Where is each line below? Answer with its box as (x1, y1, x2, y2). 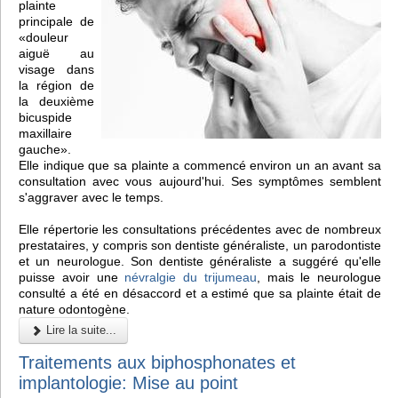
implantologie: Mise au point (19, 372, 238, 393)
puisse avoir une (19, 269, 125, 284)
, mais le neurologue (256, 269, 381, 284)
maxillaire (19, 125, 72, 140)
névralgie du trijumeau (124, 269, 257, 284)
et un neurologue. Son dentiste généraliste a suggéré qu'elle (19, 253, 381, 268)
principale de (19, 13, 94, 28)
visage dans (19, 61, 94, 76)
